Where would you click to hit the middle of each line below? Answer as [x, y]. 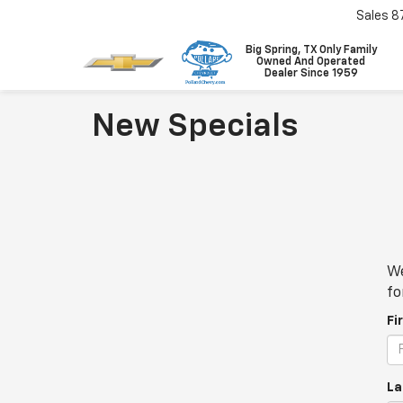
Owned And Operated [311, 62]
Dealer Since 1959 [311, 74]
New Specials [195, 127]
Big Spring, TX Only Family [311, 50]
